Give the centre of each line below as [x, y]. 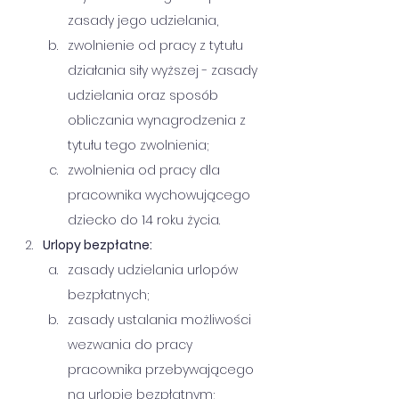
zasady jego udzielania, [143, 20]
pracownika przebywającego [163, 370]
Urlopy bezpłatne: [98, 245]
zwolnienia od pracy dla [146, 170]
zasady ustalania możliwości [161, 320]
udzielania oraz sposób [145, 95]
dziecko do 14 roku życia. [144, 220]
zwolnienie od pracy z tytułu [157, 45]
